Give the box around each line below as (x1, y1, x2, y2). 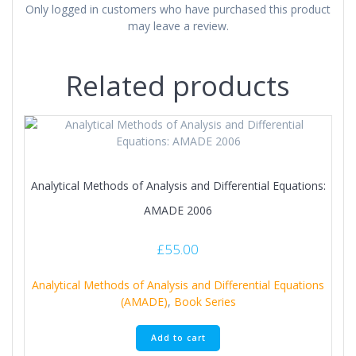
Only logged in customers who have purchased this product (25, 2, 331, 17)
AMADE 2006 (144, 202, 212, 218)
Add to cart (150, 331, 206, 343)
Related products (66, 67, 290, 105)
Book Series (173, 293, 236, 309)
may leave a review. (127, 18, 229, 34)
